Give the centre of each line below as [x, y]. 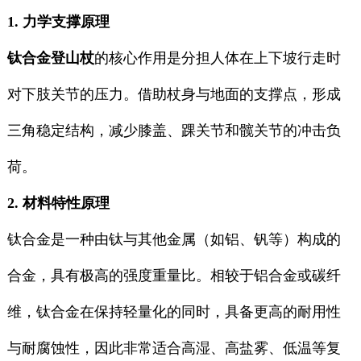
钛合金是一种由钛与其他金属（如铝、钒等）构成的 [174, 240]
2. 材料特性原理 [58, 203]
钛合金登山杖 [50, 58]
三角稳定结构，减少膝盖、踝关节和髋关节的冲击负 [174, 131]
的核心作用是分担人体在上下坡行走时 [217, 58]
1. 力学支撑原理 [58, 22]
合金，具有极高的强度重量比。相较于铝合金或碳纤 [174, 276]
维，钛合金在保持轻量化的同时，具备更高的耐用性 [174, 312]
